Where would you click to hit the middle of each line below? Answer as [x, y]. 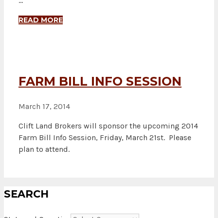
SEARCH [26, 194]
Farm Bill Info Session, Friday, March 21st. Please [105, 138]
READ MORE [41, 20]
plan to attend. [44, 149]
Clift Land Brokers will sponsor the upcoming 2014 [108, 126]
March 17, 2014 [44, 107]
